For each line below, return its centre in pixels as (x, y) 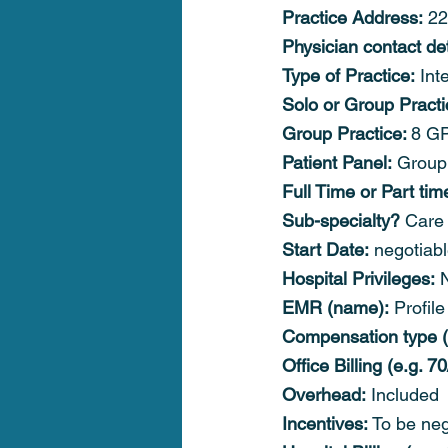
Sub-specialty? (341, 220)
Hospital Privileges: (358, 278)
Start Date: (325, 249)
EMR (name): (335, 307)
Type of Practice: (348, 75)
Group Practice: (346, 133)
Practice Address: (352, 17)
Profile (417, 307)
